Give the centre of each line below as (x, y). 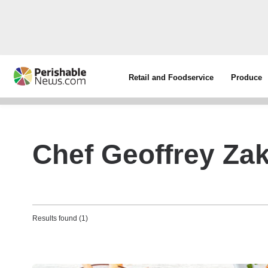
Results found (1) (60, 218)
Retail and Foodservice (171, 77)
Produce (247, 77)
